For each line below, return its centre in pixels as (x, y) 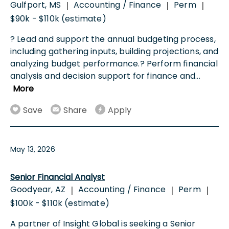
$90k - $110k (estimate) (58, 19)
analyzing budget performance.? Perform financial (114, 64)
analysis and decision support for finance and (103, 76)
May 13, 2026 (33, 149)
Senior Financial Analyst (58, 177)
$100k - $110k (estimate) (60, 203)
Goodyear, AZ (38, 189)
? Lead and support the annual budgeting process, (113, 39)
